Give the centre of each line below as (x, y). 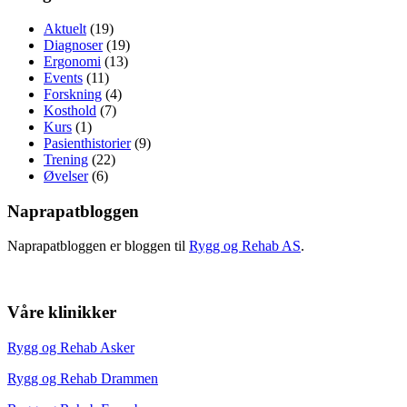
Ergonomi (72, 61)
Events (63, 77)
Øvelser (66, 175)
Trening (66, 159)
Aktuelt (65, 28)
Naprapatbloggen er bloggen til (98, 246)
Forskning (73, 94)
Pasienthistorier (87, 143)
